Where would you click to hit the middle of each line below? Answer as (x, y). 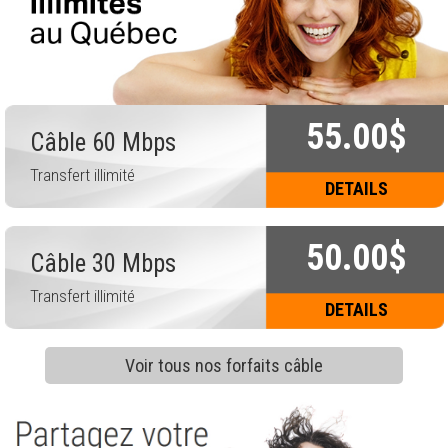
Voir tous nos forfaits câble (224, 366)
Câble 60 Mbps (102, 143)
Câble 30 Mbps (102, 264)
